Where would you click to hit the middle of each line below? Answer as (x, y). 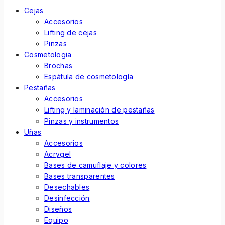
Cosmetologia (48, 54)
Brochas (59, 65)
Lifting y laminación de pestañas (99, 109)
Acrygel (58, 154)
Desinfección (67, 198)
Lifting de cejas (71, 32)
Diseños (58, 209)
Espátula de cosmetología (89, 76)
